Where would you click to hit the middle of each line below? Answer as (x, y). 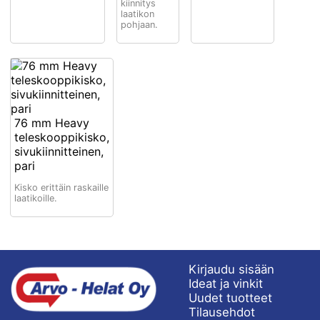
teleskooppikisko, (62, 137)
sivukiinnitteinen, (59, 152)
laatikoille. (36, 199)
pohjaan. (139, 24)
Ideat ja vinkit (226, 283)
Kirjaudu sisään (231, 269)
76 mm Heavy (52, 123)
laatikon (137, 14)
